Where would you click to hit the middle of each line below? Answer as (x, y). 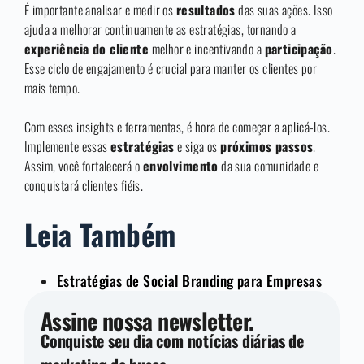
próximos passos (267, 147)
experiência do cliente (87, 49)
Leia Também (100, 234)
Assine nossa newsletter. (147, 320)
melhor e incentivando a (207, 49)
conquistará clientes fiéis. (84, 186)
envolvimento (180, 166)
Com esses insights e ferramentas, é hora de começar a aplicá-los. (178, 127)
